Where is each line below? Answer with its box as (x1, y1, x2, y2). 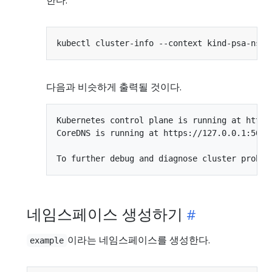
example (30, 235, 64, 245)
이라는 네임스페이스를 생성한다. (67, 233, 210, 246)
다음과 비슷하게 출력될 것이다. (46, 80, 182, 93)
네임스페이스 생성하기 (27, 203, 183, 224)
